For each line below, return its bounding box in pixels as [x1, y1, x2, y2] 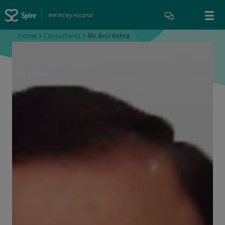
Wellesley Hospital [48, 11, 93, 19]
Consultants [44, 31, 80, 41]
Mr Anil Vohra [87, 31, 130, 41]
